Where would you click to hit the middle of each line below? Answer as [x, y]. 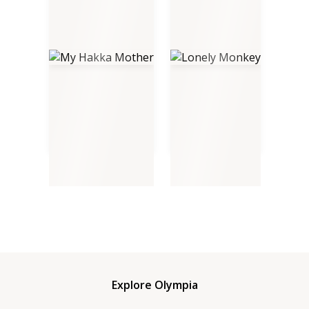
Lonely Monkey [204, 163]
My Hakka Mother [89, 163]
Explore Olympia [154, 285]
